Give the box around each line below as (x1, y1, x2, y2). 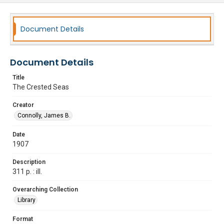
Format (12, 215, 33, 222)
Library (17, 196, 35, 203)
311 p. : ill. (12, 167, 42, 175)
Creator (12, 101, 34, 108)
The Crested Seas (12, 83, 69, 91)
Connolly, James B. (17, 112, 70, 119)
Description (12, 158, 45, 165)
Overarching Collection (12, 186, 78, 193)
